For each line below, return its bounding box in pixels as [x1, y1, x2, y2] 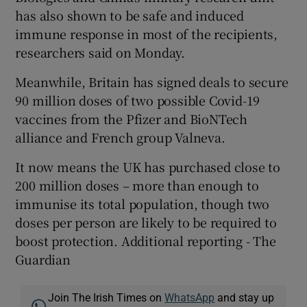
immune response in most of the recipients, [15, 24, 278, 42]
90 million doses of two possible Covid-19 [15, 90, 260, 109]
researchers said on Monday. [15, 42, 186, 61]
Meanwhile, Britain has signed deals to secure [15, 72, 288, 90]
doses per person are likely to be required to [15, 212, 277, 231]
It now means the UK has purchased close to [15, 157, 281, 175]
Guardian [15, 249, 71, 268]
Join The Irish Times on [48, 291, 165, 303]
